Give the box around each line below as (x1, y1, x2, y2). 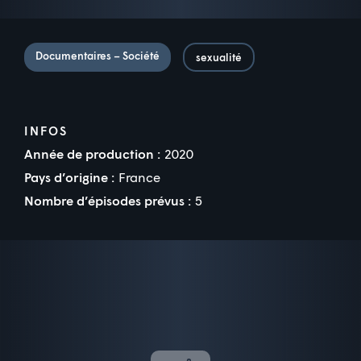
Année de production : (24, 146, 160, 162)
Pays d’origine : (24, 169, 114, 185)
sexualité (196, 51, 242, 64)
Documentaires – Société (35, 49, 160, 63)
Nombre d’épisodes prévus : (24, 193, 191, 209)
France (118, 169, 160, 185)
